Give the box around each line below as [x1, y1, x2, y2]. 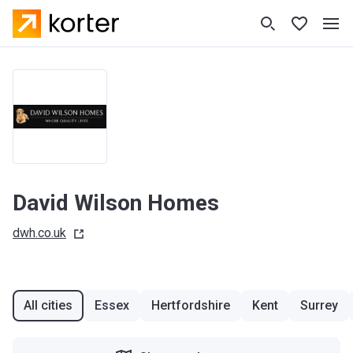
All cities [24, 298, 72, 313]
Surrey [300, 298, 338, 313]
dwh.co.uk [13, 225, 66, 240]
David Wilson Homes [13, 190, 219, 216]
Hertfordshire [151, 298, 230, 313]
